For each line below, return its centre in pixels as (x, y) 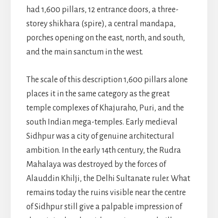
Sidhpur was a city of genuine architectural (100, 136)
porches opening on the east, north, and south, (105, 38)
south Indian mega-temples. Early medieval (102, 122)
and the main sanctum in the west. (84, 52)
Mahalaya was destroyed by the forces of (96, 164)
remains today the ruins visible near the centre (106, 192)
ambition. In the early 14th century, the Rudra (103, 150)
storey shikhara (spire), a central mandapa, (101, 24)
